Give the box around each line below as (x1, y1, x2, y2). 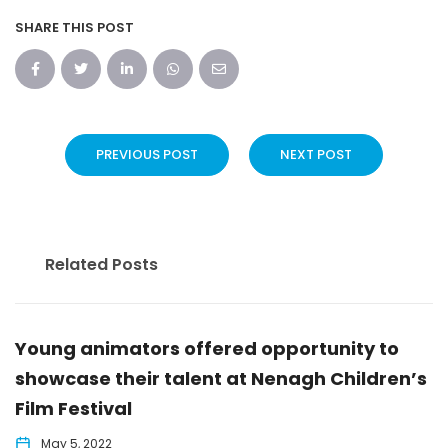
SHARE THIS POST (15, 18, 134, 37)
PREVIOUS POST (96, 145, 198, 164)
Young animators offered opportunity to (15, 336, 399, 361)
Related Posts (45, 253, 158, 276)
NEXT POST (280, 145, 352, 164)
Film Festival (15, 396, 132, 421)
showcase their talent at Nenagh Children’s (15, 366, 427, 391)
